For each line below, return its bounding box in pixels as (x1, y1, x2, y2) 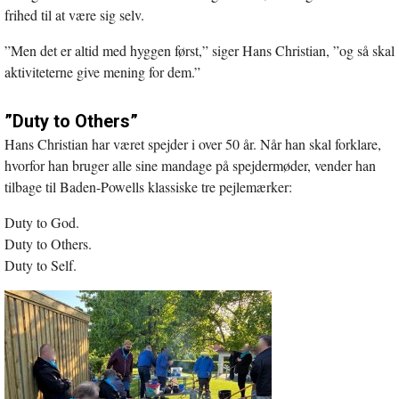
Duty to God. (4, 212, 79, 232)
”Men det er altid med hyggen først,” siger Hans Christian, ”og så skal (4, 40, 395, 60)
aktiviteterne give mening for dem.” (4, 61, 200, 81)
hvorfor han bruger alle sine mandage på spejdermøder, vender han (4, 155, 376, 175)
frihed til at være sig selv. (4, 4, 144, 24)
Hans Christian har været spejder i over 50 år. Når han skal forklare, (4, 134, 381, 153)
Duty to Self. (4, 255, 77, 274)
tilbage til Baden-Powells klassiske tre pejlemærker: (4, 176, 292, 196)
